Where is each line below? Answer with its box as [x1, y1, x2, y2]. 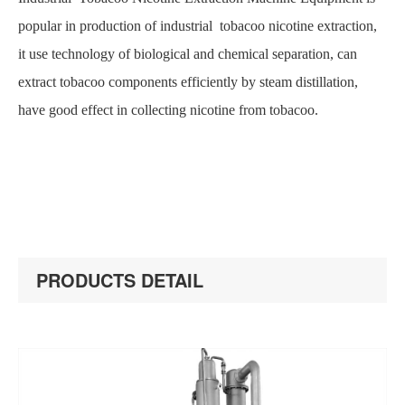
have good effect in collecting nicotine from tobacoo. [18, 102, 318, 118]
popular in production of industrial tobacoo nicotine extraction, [18, 18, 377, 33]
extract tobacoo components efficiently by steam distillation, [18, 74, 358, 89]
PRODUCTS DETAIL [36, 267, 203, 293]
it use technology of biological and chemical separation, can [18, 46, 357, 61]
